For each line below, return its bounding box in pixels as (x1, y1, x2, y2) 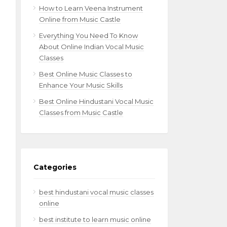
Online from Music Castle (39, 15, 121, 23)
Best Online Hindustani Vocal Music (39, 97, 154, 105)
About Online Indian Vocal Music (39, 43, 144, 51)
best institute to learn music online (39, 215, 151, 223)
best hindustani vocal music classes (39, 188, 154, 196)
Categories (33, 163, 77, 172)
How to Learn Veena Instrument (39, 4, 143, 12)
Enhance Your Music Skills (39, 81, 123, 89)
